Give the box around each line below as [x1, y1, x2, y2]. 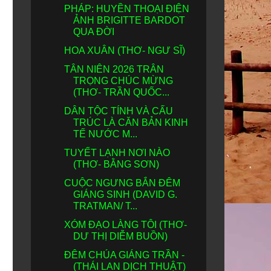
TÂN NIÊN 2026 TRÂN [64, 64, 164, 74]
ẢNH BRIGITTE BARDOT [73, 15, 185, 25]
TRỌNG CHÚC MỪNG [73, 76, 173, 86]
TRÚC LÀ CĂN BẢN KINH [73, 117, 188, 128]
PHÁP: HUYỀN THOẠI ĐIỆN [64, 4, 189, 14]
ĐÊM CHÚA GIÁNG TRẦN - [64, 250, 184, 260]
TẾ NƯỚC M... [73, 129, 137, 139]
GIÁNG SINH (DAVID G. [73, 189, 177, 200]
